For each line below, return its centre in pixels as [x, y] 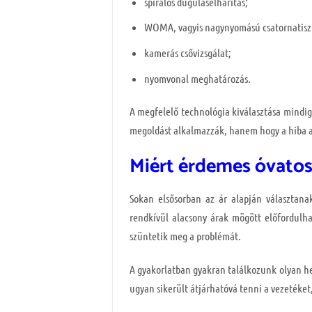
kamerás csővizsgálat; [187, 52]
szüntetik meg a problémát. [185, 236]
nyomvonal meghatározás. [197, 78]
